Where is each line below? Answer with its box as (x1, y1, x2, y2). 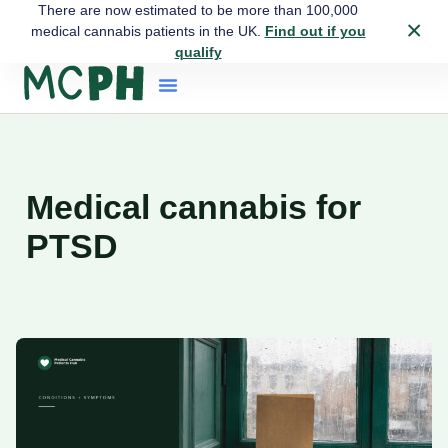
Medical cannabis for (26, 188, 361, 226)
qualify (174, 44, 222, 60)
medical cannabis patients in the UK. (30, 23, 265, 39)
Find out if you (264, 23, 366, 39)
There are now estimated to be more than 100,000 (38, 2, 358, 18)
